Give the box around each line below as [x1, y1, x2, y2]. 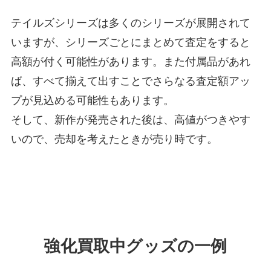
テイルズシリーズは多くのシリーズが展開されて [10, 16, 250, 29]
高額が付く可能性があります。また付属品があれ [10, 55, 250, 68]
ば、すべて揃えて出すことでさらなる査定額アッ [10, 74, 250, 87]
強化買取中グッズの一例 [44, 237, 227, 255]
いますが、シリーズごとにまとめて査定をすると [10, 36, 250, 48]
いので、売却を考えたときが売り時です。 [10, 132, 218, 145]
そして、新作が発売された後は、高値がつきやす [10, 113, 250, 126]
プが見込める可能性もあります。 [10, 94, 174, 106]
